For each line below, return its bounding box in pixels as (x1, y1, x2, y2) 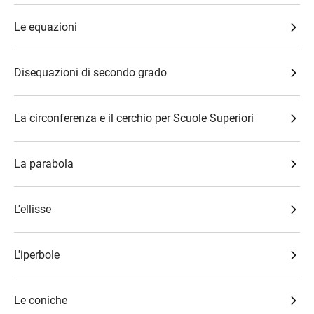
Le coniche (14, 294, 67, 307)
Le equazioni (14, 20, 77, 34)
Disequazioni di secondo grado (14, 66, 167, 79)
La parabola (14, 157, 74, 170)
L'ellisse (14, 203, 51, 216)
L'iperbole (14, 248, 60, 261)
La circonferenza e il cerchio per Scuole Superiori (14, 111, 254, 125)
